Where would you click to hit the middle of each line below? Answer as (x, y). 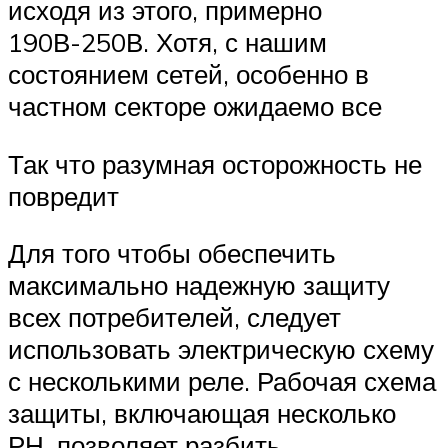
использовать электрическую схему (221, 349)
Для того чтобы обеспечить (172, 253)
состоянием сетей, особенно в (188, 73)
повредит (63, 195)
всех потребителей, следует (174, 317)
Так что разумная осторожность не (215, 163)
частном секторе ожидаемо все (195, 105)
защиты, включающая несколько (202, 413)
